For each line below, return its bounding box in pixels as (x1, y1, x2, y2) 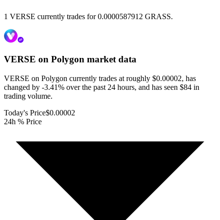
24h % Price (4, 117, 42, 126)
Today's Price (4, 108, 46, 117)
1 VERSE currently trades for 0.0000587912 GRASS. (4, 12, 173, 21)
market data (84, 54, 137, 65)
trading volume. (4, 91, 53, 100)
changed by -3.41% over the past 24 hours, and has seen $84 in (4, 82, 199, 91)
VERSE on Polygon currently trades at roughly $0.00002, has (4, 74, 196, 82)
